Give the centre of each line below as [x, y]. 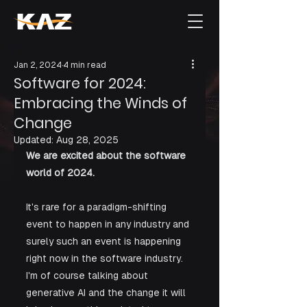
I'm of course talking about [88, 275]
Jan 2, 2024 [38, 65]
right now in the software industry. [106, 258]
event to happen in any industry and [109, 224]
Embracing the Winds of [100, 103]
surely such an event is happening [105, 241]
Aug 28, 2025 [87, 140]
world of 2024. [60, 173]
